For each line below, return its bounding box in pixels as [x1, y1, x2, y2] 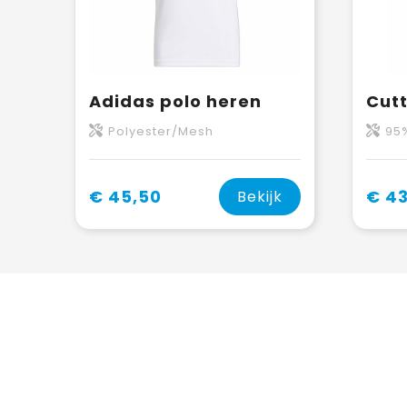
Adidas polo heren [88, 89, 262, 113]
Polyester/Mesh [107, 122, 213, 140]
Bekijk [236, 185, 283, 207]
